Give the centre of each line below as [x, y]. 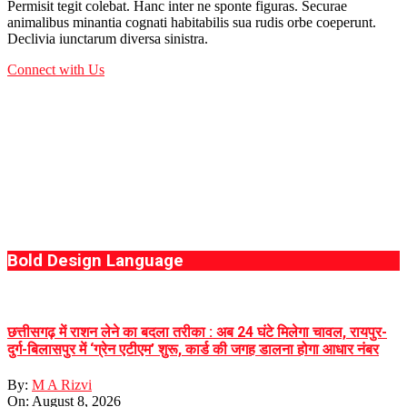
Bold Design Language [95, 260]
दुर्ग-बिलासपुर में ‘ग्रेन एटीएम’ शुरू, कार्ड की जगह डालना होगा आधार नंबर [193, 349]
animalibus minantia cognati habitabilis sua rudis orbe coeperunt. [192, 22]
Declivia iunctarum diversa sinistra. [108, 38]
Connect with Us [56, 69]
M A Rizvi [62, 385]
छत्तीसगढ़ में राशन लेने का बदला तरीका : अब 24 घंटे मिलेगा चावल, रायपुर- [197, 332]
